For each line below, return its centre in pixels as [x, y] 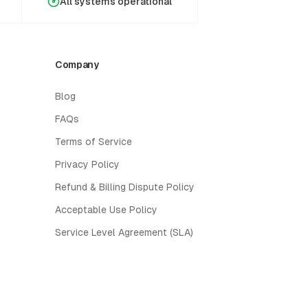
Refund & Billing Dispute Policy [125, 187]
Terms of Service [93, 142]
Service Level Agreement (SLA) [124, 232]
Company [77, 65]
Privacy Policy [87, 164]
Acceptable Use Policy [106, 210]
